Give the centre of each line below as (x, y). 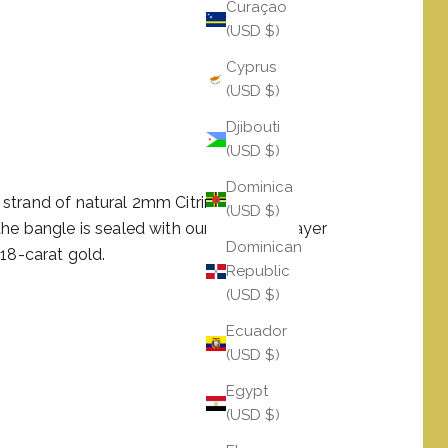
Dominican (264, 247)
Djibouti (253, 127)
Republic (258, 271)
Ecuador (256, 331)
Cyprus (251, 67)
